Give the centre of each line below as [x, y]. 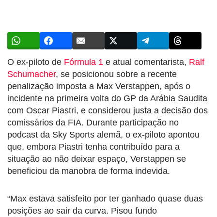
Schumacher [31, 74]
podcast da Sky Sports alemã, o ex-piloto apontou [103, 134]
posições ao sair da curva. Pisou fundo [82, 210]
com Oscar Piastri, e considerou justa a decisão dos [108, 110]
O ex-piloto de [36, 62]
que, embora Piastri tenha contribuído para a [93, 147]
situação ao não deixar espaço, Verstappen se [97, 159]
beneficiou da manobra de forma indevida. [89, 171]
